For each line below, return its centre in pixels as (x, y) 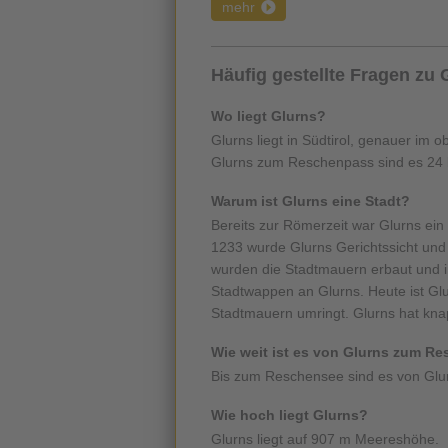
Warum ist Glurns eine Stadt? (310, 201)
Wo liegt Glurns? (268, 116)
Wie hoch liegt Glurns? (289, 415)
